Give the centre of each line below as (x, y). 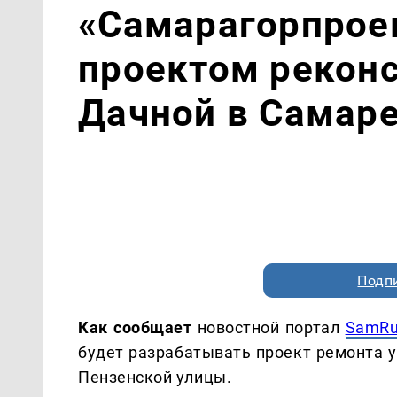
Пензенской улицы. (155, 377)
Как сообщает (138, 327)
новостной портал (271, 327)
